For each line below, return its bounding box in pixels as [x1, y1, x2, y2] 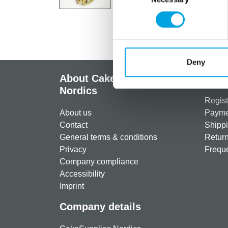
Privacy [60, 145, 87, 154]
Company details [60, 201, 141, 212]
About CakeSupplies [60, 73, 158, 84]
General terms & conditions [60, 133, 157, 141]
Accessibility [60, 169, 105, 178]
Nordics [60, 85, 97, 96]
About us [60, 108, 92, 117]
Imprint [60, 182, 84, 190]
